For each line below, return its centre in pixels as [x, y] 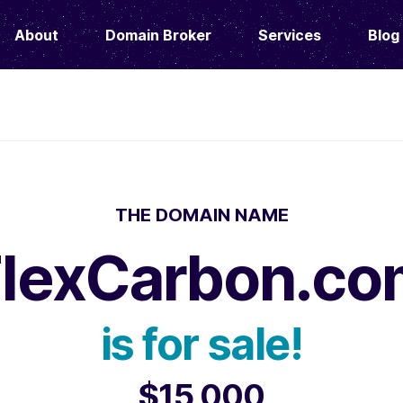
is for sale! [201, 344]
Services [290, 35]
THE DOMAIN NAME [201, 215]
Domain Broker [158, 35]
